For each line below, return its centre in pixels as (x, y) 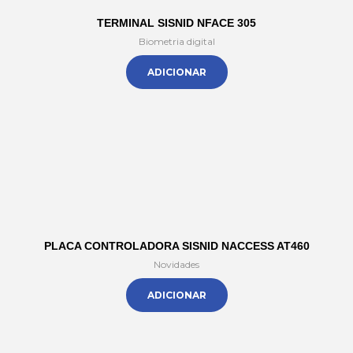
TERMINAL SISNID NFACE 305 (176, 23)
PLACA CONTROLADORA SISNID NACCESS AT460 (176, 246)
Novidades (176, 264)
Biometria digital (176, 41)
